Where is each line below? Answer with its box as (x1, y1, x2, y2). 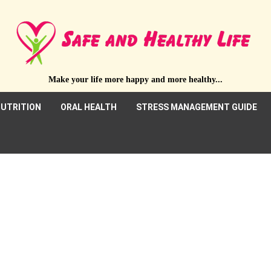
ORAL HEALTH (60, 102, 117, 112)
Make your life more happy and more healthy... (48, 75, 223, 84)
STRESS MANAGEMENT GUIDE (136, 102, 257, 112)
